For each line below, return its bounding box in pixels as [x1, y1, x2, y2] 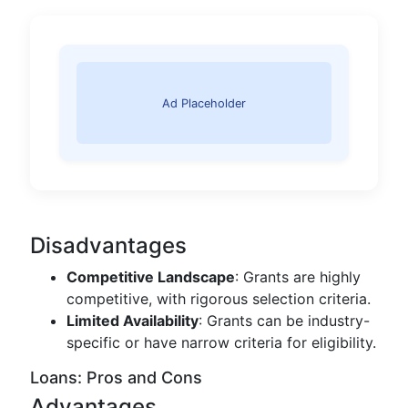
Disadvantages [30, 232, 187, 260]
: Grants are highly [235, 268, 361, 287]
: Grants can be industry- [199, 311, 370, 331]
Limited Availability [66, 311, 199, 331]
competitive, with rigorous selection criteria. [66, 290, 371, 309]
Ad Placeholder [162, 96, 246, 110]
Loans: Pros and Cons [30, 368, 202, 388]
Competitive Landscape [66, 268, 235, 287]
